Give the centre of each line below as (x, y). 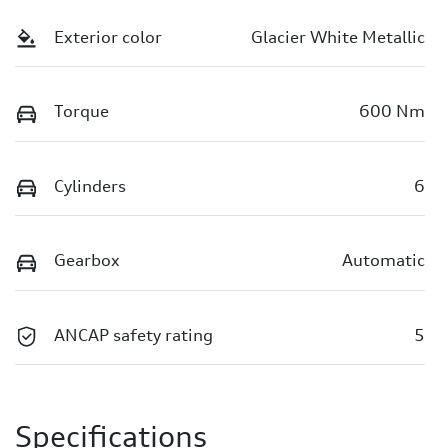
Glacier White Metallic (338, 37)
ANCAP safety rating (133, 334)
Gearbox (87, 260)
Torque (81, 111)
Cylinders (90, 185)
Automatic (383, 260)
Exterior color (108, 37)
